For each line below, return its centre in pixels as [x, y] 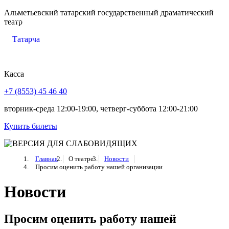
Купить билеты [31, 126]
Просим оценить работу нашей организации [99, 167]
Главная [47, 159]
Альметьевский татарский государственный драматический [109, 13]
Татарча [26, 39]
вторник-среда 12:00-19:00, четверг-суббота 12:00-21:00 [101, 109]
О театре [81, 159]
